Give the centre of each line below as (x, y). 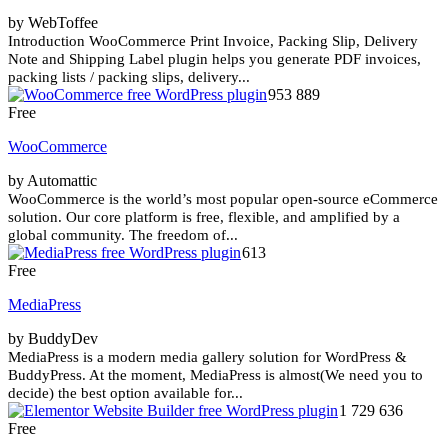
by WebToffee (53, 22)
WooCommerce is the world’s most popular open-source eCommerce (223, 198)
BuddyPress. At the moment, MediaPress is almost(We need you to (215, 374)
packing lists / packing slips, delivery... (129, 76)
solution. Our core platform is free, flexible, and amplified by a (204, 216)
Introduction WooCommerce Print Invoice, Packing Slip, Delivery (213, 40)
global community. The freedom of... (123, 234)
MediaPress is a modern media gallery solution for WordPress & (207, 356)
